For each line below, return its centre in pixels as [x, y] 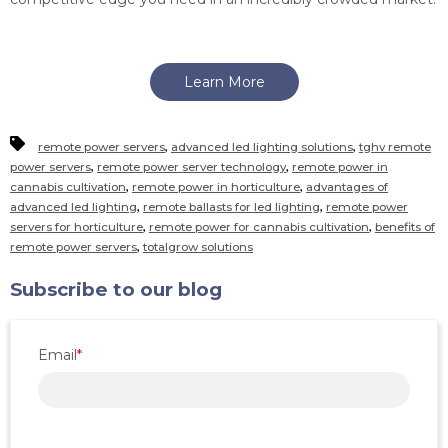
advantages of [347, 186]
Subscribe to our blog [116, 289]
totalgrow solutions [198, 246]
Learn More [224, 82]
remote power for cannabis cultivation [259, 226]
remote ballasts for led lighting [231, 206]
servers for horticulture [76, 226]
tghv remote [395, 146]
